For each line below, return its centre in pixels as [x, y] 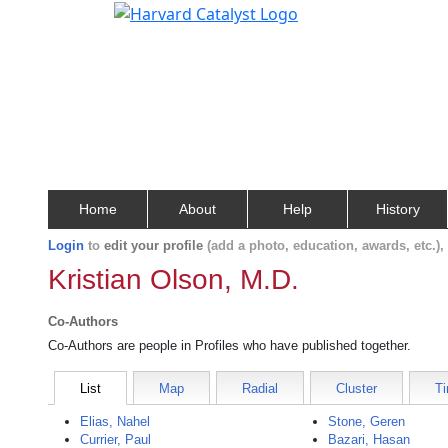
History [397, 209]
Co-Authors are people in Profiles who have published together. [229, 345]
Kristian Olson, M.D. [173, 279]
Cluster [356, 388]
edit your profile [153, 245]
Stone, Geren [367, 421]
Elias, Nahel [115, 421]
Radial [260, 388]
